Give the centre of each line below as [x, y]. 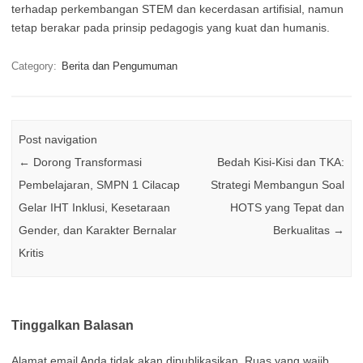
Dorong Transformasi [86, 162]
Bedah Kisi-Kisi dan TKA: [280, 162]
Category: [36, 66]
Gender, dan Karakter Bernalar [98, 230]
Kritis [32, 252]
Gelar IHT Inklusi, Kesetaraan [95, 207]
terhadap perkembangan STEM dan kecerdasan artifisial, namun [177, 9]
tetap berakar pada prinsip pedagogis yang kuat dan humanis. [171, 28]
